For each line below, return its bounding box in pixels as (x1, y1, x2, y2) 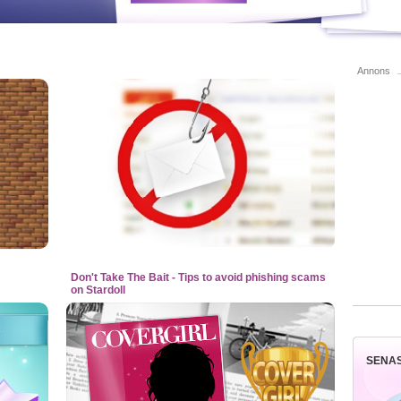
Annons (357, 65, 390, 76)
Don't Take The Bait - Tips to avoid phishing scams (71, 271, 326, 284)
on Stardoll (71, 284, 125, 296)
